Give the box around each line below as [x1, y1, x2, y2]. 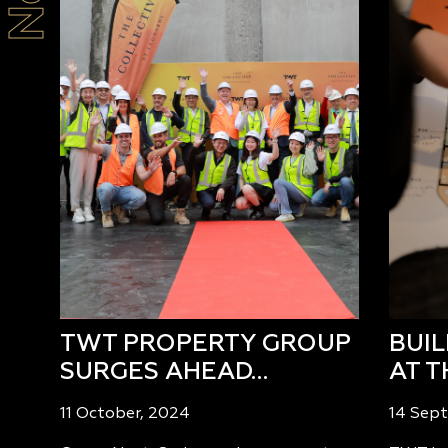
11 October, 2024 [60, 403, 190, 423]
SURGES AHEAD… [60, 356, 268, 386]
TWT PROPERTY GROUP [60, 328, 351, 358]
